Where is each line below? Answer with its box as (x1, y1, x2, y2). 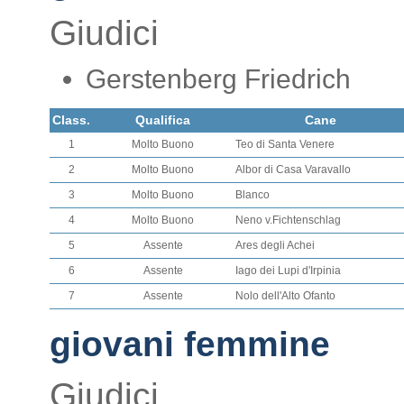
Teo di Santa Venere (235, 138, 335, 151)
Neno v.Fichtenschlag (235, 214, 341, 226)
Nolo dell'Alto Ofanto (235, 289, 335, 302)
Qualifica (135, 113, 190, 127)
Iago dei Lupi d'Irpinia (235, 264, 341, 277)
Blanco (235, 188, 270, 201)
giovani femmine (50, 325, 330, 363)
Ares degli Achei (235, 239, 315, 252)
